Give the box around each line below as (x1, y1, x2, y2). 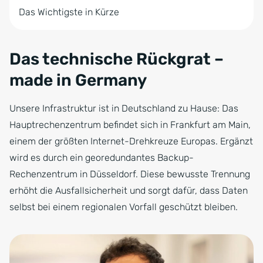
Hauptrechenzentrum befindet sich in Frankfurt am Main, (9, 119, 251, 131)
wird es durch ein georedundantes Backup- (9, 152, 194, 164)
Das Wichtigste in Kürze (19, 6, 119, 18)
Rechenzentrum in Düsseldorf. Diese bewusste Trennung (9, 168, 250, 180)
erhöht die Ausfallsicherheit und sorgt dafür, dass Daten (9, 185, 248, 197)
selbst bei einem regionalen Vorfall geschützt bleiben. (9, 201, 238, 213)
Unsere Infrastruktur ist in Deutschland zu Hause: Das (9, 103, 238, 114)
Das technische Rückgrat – (9, 49, 224, 69)
